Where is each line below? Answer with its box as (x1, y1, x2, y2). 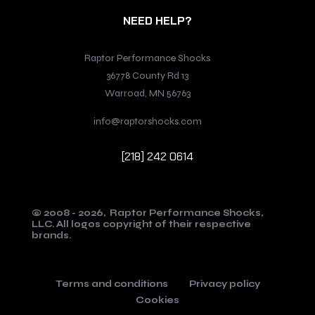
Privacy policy (188, 278, 260, 290)
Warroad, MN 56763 (104, 87, 191, 100)
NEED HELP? (123, 13, 192, 29)
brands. (32, 230, 71, 242)
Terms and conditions (55, 278, 168, 290)
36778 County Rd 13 (106, 70, 189, 82)
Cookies (136, 295, 179, 307)
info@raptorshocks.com (93, 115, 202, 128)
